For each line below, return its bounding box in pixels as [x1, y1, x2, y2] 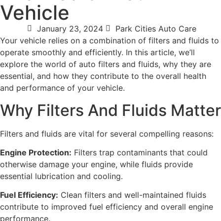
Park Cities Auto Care [115, 24, 196, 34]
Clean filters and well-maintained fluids [58, 190, 206, 200]
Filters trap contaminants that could [72, 147, 208, 158]
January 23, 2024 [37, 24, 103, 34]
